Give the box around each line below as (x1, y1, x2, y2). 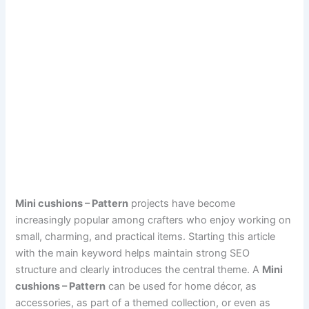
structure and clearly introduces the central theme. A (15, 263, 263, 276)
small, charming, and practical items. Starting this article (15, 230, 276, 243)
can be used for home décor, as (106, 279, 257, 292)
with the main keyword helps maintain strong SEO (15, 246, 250, 259)
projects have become (128, 197, 236, 210)
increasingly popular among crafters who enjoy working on (15, 213, 292, 226)
